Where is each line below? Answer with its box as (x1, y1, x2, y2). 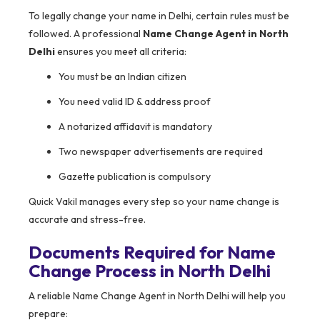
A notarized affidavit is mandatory (59, 120, 212, 134)
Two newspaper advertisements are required (59, 145, 263, 159)
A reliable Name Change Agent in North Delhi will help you (29, 289, 286, 303)
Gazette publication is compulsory (59, 170, 211, 184)
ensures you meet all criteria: (55, 45, 186, 59)
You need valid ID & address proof (59, 95, 211, 109)
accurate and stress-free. (29, 213, 146, 226)
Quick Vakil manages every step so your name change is (29, 195, 279, 209)
